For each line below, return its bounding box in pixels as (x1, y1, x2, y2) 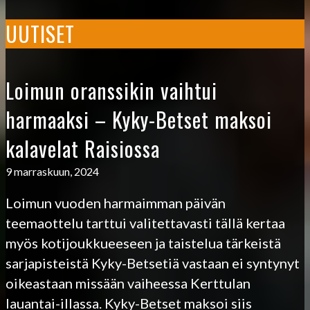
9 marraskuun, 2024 (6, 164, 99, 178)
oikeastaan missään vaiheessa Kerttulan (6, 274, 250, 291)
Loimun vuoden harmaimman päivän (6, 194, 226, 211)
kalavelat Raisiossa (6, 132, 160, 164)
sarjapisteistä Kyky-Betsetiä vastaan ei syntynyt (6, 254, 300, 271)
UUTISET (6, 17, 75, 49)
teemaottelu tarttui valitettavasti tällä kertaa (6, 214, 285, 231)
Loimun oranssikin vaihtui (6, 74, 217, 106)
